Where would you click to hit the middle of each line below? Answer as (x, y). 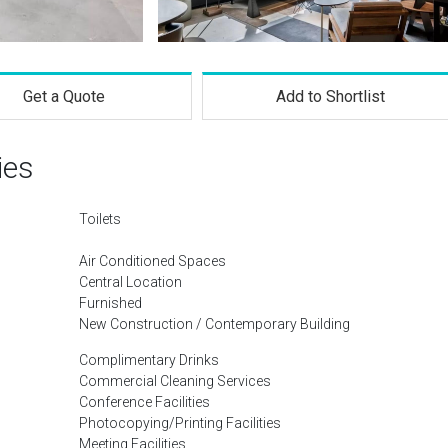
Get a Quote (63, 96)
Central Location (130, 282)
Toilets (100, 219)
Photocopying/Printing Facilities (180, 423)
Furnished (110, 303)
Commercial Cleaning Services (175, 381)
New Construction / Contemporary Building (214, 324)
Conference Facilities (144, 402)
